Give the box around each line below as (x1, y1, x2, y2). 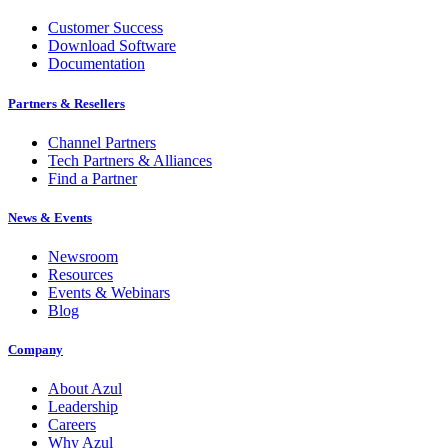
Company (8, 342, 63, 358)
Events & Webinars (48, 284, 170, 302)
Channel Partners (48, 133, 156, 151)
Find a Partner (48, 169, 137, 187)
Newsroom (48, 248, 118, 266)
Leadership (48, 398, 118, 416)
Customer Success (48, 19, 163, 37)
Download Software (48, 37, 176, 55)
